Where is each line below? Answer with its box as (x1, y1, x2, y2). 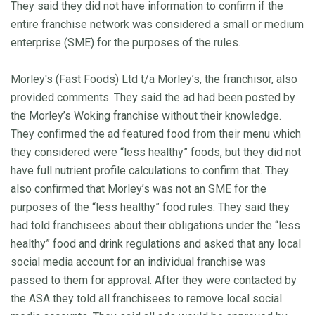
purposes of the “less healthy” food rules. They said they (11, 200, 290, 214)
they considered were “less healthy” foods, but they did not (11, 145, 301, 159)
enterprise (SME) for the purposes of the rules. (11, 35, 240, 49)
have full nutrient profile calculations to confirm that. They (11, 163, 289, 177)
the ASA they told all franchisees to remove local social (11, 291, 282, 305)
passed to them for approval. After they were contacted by (11, 273, 297, 287)
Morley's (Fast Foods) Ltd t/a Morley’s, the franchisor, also (11, 72, 297, 86)
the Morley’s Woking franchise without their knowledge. (11, 108, 281, 122)
